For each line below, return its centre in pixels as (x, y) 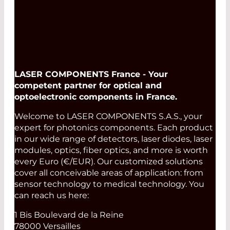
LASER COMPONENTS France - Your (91, 74)
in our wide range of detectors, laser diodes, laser (113, 139)
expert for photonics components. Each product (114, 127)
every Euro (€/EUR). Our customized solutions (109, 161)
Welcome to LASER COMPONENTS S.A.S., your (108, 116)
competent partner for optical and (88, 85)
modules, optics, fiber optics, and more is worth (111, 150)
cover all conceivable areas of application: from (109, 172)
